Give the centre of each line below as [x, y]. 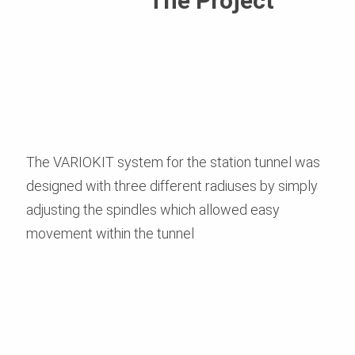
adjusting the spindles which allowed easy [153, 209]
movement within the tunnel [110, 233]
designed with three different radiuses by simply [172, 185]
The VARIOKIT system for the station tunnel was [173, 162]
